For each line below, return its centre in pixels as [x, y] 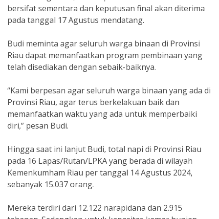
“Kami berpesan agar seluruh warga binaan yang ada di [109, 90]
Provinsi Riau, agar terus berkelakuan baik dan [93, 102]
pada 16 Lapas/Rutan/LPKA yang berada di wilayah [100, 161]
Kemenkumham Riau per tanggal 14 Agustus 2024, [100, 173]
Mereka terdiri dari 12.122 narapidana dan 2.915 [95, 208]
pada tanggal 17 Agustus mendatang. [76, 20]
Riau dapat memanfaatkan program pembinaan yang [105, 55]
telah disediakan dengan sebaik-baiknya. [82, 67]
